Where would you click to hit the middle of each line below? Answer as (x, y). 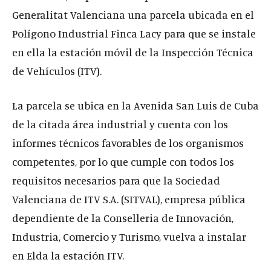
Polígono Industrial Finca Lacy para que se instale (134, 33)
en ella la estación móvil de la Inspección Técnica (133, 52)
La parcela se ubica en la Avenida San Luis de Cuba (135, 105)
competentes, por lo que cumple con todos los (123, 161)
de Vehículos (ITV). (57, 70)
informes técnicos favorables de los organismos (128, 142)
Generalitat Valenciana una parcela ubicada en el (133, 14)
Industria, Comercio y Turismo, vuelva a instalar (129, 236)
